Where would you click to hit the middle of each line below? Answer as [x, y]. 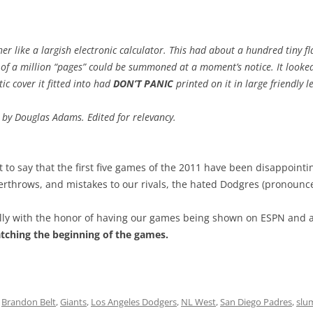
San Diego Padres [256, 302]
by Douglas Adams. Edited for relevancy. [89, 117]
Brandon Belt [29, 302]
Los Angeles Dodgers [134, 302]
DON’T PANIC [143, 83]
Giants [73, 302]
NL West [198, 302]
